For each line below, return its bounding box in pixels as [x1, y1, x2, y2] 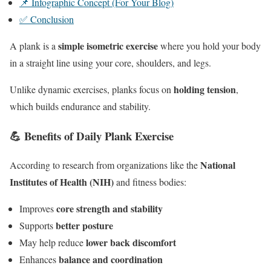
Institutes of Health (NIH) [10, 175, 114, 189]
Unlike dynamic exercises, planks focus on [10, 82, 174, 96]
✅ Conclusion [19, 12, 74, 25]
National [200, 158, 235, 172]
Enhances [19, 253, 59, 266]
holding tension [174, 82, 236, 96]
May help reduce [19, 236, 86, 249]
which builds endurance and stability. [10, 99, 151, 113]
